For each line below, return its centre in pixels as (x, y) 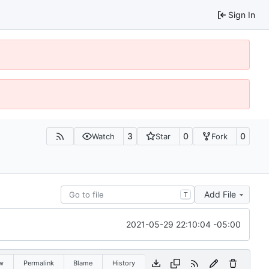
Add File (220, 194)
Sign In (242, 14)
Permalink (38, 263)
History (123, 263)
